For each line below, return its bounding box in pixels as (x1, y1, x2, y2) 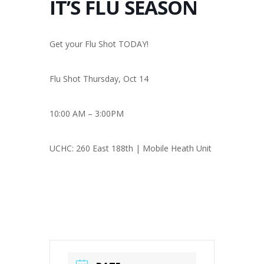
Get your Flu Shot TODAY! (49, 38, 148, 49)
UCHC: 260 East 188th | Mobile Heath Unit (49, 142, 212, 154)
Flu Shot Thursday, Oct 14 (49, 72, 148, 84)
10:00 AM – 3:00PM (49, 107, 124, 119)
